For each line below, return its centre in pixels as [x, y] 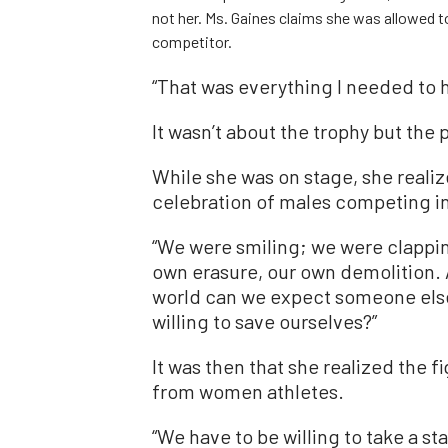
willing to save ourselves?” [264, 321]
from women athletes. [248, 391]
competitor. [192, 42]
